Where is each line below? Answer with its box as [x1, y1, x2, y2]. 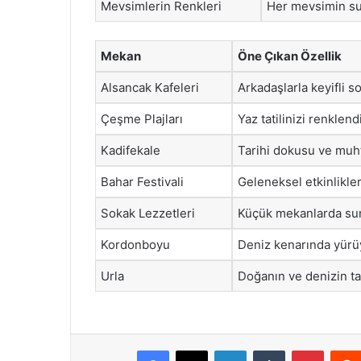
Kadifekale [101, 142, 160, 158]
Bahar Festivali [101, 173, 184, 189]
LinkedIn [246, 343, 288, 356]
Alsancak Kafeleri [101, 79, 199, 95]
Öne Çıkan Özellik [238, 48, 342, 64]
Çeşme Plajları [101, 110, 183, 127]
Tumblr [284, 343, 318, 356]
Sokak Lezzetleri [101, 205, 195, 221]
